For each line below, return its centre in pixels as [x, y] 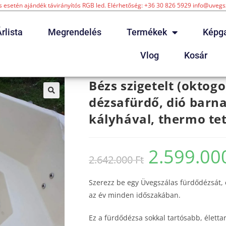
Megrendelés [75, 32]
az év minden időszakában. [135, 195]
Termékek [147, 32]
